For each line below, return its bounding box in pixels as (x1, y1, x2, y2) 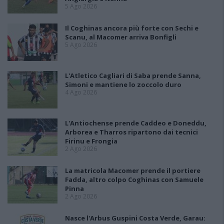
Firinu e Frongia (65, 136, 117, 145)
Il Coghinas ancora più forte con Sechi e (65, 23, 198, 32)
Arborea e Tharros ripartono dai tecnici (65, 127, 198, 136)
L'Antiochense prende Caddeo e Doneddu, (65, 118, 206, 127)
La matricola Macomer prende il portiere (65, 166, 200, 175)
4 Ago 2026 (65, 88, 97, 96)
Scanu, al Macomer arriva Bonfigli (65, 32, 176, 41)
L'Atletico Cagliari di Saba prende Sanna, (65, 71, 201, 80)
